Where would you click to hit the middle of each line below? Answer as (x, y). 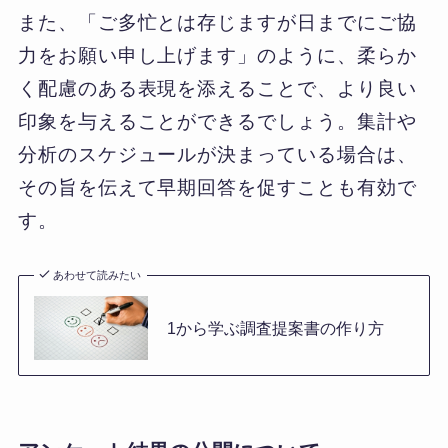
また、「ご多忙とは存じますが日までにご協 (217, 23)
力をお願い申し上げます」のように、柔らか (217, 56)
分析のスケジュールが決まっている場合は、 (217, 155)
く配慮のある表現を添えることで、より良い (217, 89)
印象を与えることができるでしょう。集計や (217, 122)
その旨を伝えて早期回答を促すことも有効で (217, 188)
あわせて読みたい (97, 274)
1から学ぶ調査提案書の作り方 (275, 327)
